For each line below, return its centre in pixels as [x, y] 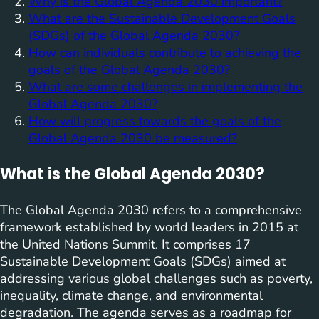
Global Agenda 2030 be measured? [133, 138]
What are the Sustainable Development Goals [162, 19]
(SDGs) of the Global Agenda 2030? [134, 36]
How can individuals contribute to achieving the [165, 53]
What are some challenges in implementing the [166, 87]
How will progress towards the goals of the [155, 121]
